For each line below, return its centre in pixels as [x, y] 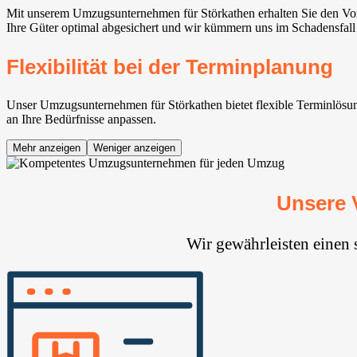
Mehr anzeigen [47, 148]
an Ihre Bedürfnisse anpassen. [81, 120]
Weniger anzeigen [134, 148]
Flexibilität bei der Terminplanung [170, 67]
